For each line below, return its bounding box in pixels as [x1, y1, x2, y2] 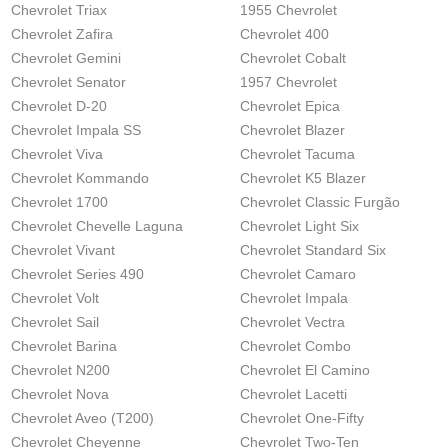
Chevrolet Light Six [240, 218, 359, 234]
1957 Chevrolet [240, 74, 337, 90]
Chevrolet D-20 [11, 98, 107, 114]
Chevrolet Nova [11, 386, 109, 402]
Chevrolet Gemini [11, 50, 121, 66]
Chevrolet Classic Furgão [240, 194, 400, 210]
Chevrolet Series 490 [11, 266, 144, 282]
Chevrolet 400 [240, 26, 329, 42]
